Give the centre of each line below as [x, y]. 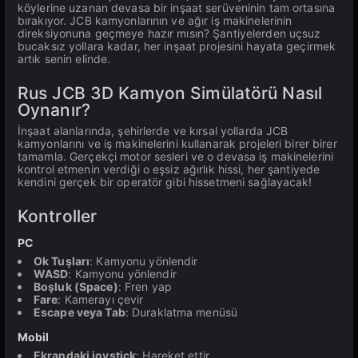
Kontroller [58, 216]
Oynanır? [54, 110]
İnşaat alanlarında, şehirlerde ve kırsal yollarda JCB [153, 131]
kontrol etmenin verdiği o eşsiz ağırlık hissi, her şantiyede [169, 169]
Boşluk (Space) [76, 286]
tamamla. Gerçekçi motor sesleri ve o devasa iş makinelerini [176, 156]
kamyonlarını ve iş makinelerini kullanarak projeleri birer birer [177, 143]
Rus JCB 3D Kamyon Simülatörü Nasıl [170, 93]
